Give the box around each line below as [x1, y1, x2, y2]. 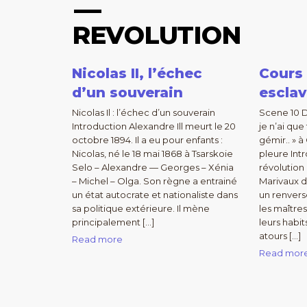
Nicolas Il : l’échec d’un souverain [72, 107, 215, 118]
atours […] [259, 230, 302, 241]
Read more [72, 234, 123, 245]
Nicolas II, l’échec [72, 65, 202, 82]
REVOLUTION [72, 20, 241, 50]
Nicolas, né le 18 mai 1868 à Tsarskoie [72, 148, 233, 159]
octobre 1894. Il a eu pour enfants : [72, 134, 223, 145]
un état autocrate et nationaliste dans [72, 189, 238, 200]
